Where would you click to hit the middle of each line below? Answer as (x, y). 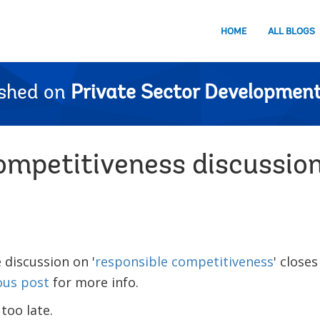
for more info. (94, 282)
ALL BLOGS (291, 31)
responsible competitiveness (184, 261)
